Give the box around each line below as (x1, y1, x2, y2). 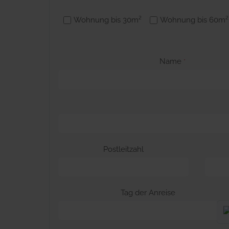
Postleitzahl (103, 144, 144, 154)
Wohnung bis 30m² (74, 15, 142, 25)
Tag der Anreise (120, 188, 175, 197)
